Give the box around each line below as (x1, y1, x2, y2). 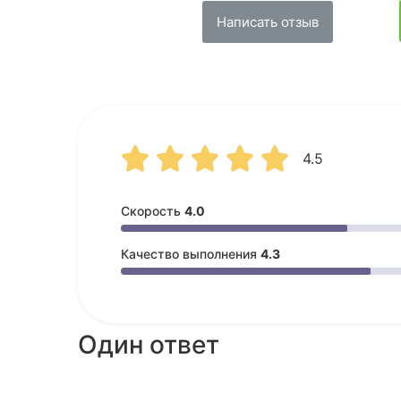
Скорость (121, 202, 184, 218)
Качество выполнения (121, 245, 260, 261)
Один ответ (78, 328, 219, 360)
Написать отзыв (217, 13, 320, 30)
